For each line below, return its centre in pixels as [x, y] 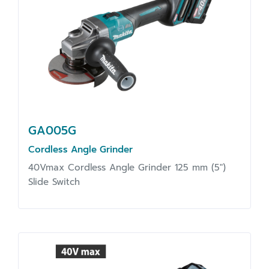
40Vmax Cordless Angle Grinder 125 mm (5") [127, 167]
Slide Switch [54, 182]
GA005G [52, 130]
